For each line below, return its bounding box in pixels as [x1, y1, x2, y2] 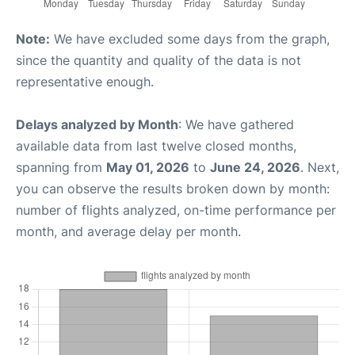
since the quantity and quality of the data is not [16, 52, 301, 68]
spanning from [16, 159, 106, 175]
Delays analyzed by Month [16, 116, 178, 132]
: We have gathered [178, 116, 294, 132]
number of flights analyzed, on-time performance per [16, 202, 336, 218]
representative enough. [16, 74, 154, 90]
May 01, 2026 [106, 159, 189, 175]
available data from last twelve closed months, [16, 138, 296, 154]
